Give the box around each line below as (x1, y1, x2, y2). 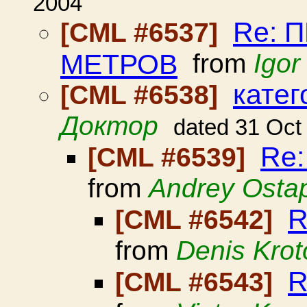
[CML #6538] (60, 80, 225, 110)
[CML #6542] (115, 205, 280, 234)
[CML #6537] (60, 18, 225, 47)
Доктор (60, 111, 158, 140)
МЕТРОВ (60, 49, 177, 78)
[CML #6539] (88, 143, 253, 172)
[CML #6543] (115, 267, 280, 297)
